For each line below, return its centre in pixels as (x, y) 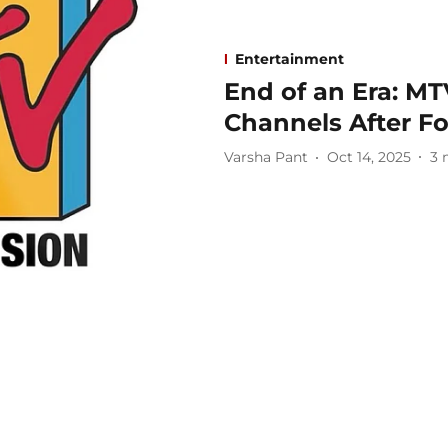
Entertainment (289, 58)
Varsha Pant (266, 157)
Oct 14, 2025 (369, 157)
